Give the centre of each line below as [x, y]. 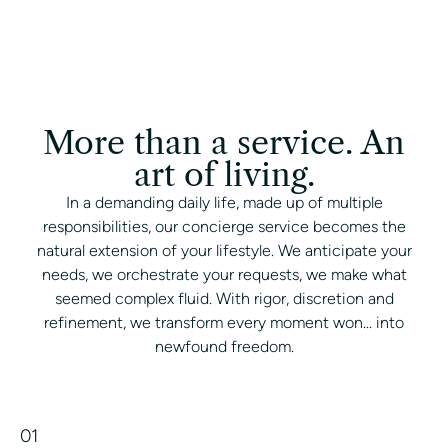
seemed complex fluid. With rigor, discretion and [224, 298]
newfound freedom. [224, 346]
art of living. [224, 174]
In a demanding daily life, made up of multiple [224, 202]
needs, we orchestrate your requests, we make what [224, 274]
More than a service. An [224, 142]
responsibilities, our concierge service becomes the [224, 226]
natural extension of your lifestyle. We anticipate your [224, 250]
